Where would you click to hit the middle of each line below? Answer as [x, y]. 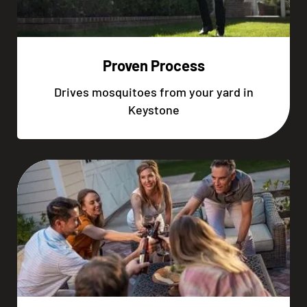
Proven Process [153, 65]
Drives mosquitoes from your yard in [153, 92]
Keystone [153, 110]
